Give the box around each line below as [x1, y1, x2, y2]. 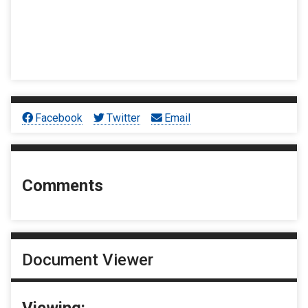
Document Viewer [22, 250, 153, 269]
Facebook [35, 111, 83, 124]
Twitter [107, 111, 141, 124]
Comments [22, 176, 103, 196]
